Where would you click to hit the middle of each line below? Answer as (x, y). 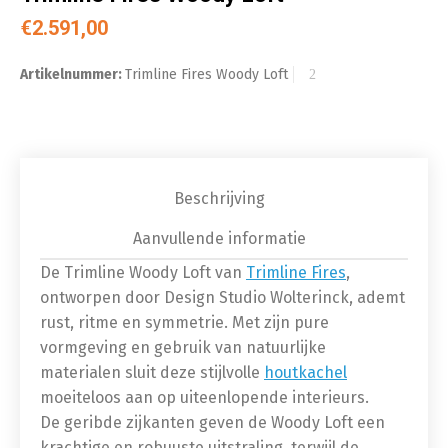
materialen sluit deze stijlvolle (152, 372)
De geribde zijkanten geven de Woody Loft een (212, 422)
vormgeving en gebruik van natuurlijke (183, 347)
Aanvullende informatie (219, 238)
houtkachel (305, 372)
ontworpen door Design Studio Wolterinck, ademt (222, 297)
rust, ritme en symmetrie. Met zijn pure (184, 322)
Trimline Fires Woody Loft (206, 74)
